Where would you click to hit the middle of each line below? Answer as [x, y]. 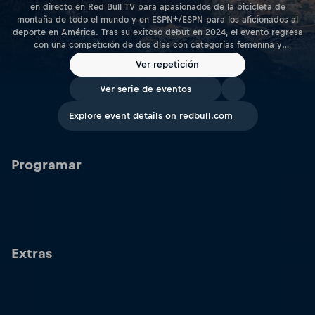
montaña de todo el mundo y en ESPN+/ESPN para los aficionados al [157, 19]
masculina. [157, 57]
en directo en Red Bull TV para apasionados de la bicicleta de [157, 7]
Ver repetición [167, 65]
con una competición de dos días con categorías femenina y [157, 45]
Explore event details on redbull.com [150, 116]
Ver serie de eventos [146, 89]
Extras [32, 253]
